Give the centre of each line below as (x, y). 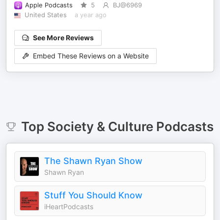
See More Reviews (63, 38)
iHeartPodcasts (69, 206)
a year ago (90, 15)
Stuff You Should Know (93, 195)
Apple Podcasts (49, 5)
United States (45, 15)
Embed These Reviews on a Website (91, 56)
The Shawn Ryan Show (93, 161)
